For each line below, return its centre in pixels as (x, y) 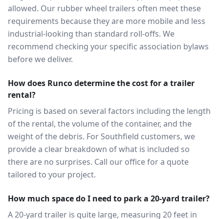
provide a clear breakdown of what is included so (99, 149)
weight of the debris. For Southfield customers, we (101, 136)
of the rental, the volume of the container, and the (100, 124)
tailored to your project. (52, 175)
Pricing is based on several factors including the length (109, 111)
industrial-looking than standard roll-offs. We (91, 34)
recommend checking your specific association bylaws (108, 46)
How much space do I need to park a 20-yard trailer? (109, 198)
